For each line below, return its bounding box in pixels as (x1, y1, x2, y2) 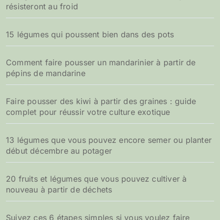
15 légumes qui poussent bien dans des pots (6, 29, 174, 40)
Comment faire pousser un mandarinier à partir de (6, 57, 196, 68)
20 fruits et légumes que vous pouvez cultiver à (6, 174, 187, 184)
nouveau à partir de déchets (6, 185, 112, 195)
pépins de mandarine (6, 68, 85, 79)
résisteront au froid (6, 1, 78, 12)
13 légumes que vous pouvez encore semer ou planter (6, 135, 212, 145)
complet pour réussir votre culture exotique (6, 107, 170, 117)
